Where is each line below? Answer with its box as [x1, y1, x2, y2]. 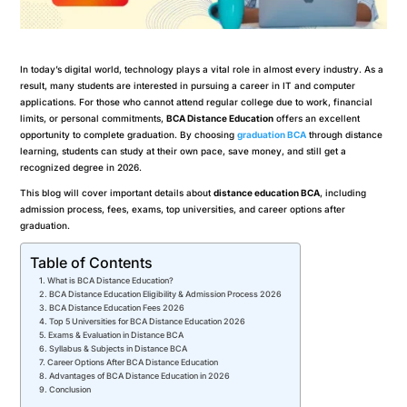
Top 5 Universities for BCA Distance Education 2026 [49, 315, 246, 326]
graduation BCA [237, 128, 307, 140]
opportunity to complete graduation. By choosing [20, 128, 238, 140]
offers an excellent [273, 112, 361, 124]
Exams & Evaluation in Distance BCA [48, 329, 184, 340]
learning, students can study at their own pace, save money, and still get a [20, 144, 347, 156]
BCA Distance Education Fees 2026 [49, 302, 185, 313]
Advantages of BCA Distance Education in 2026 [49, 370, 231, 381]
